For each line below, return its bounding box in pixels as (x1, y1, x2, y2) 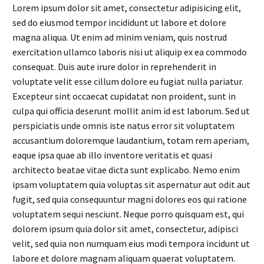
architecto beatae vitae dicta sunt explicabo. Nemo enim (12, 164, 240, 176)
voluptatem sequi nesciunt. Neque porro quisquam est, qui (12, 208, 244, 220)
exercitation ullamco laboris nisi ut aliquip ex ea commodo (12, 46, 247, 58)
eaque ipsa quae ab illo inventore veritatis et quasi (12, 149, 212, 161)
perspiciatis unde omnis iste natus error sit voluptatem (12, 120, 235, 132)
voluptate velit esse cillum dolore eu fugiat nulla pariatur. (12, 75, 243, 88)
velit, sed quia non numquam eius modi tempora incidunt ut (12, 237, 250, 250)
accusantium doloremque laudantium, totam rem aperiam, (12, 134, 249, 147)
